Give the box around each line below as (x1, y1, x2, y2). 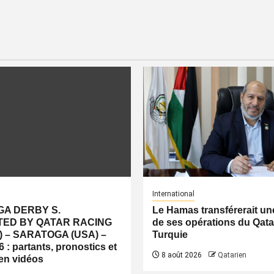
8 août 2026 (160, 251, 202, 259)
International (152, 190, 194, 198)
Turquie (152, 229, 188, 240)
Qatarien (218, 251, 246, 259)
